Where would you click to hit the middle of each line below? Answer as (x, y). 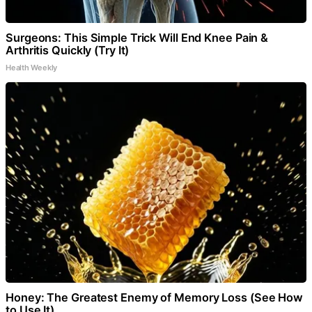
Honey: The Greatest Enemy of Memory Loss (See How (155, 297)
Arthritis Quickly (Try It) (68, 50)
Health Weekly (32, 67)
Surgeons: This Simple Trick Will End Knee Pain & (137, 37)
